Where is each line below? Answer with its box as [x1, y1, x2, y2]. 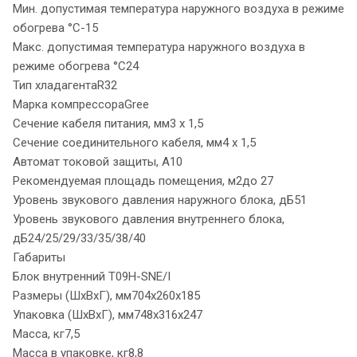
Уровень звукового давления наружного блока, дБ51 [13, 192, 307, 207]
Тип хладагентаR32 [13, 77, 117, 92]
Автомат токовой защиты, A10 [13, 154, 182, 169]
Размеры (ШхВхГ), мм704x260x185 [13, 288, 200, 303]
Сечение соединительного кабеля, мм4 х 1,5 [13, 135, 256, 150]
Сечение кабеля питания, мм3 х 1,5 [13, 116, 203, 131]
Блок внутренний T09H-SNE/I [13, 269, 171, 284]
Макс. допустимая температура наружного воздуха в [13, 39, 305, 54]
